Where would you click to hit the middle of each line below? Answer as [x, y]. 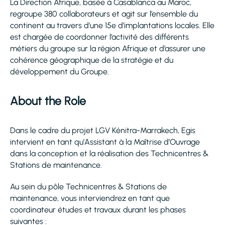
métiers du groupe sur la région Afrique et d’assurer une [108, 48]
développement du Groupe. [60, 72]
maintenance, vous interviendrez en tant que [90, 198]
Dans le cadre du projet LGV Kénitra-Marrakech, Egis [103, 130]
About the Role [48, 101]
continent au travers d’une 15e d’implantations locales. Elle [112, 25]
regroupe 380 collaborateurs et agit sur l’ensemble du [104, 14]
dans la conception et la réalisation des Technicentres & [109, 153]
